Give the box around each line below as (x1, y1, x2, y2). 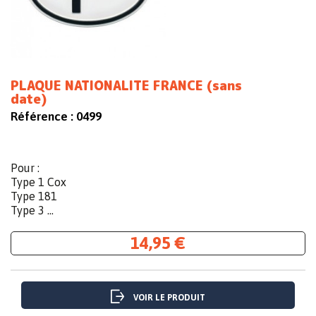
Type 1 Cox (11, 176, 66, 189)
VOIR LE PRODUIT (133, 293, 205, 303)
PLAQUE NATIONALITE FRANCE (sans (11, 77, 242, 95)
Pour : (11, 162, 39, 175)
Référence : (11, 109, 73, 124)
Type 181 (11, 190, 57, 203)
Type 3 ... (11, 204, 54, 217)
